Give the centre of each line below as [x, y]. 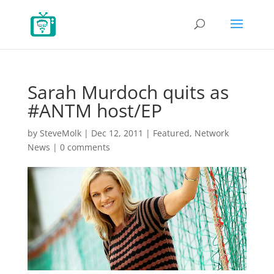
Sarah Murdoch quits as [128, 92]
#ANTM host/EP [94, 110]
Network [211, 133]
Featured [171, 133]
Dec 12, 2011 [117, 133]
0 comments [85, 147]
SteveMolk [60, 133]
